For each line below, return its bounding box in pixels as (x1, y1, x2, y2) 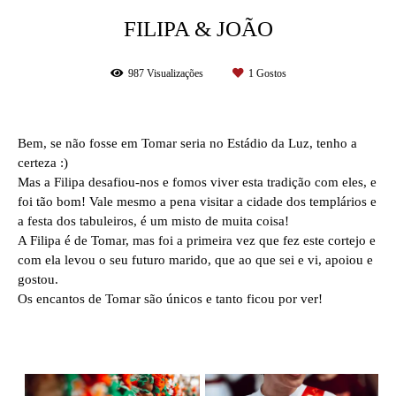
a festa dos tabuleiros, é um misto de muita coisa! (18, 214, 293, 228)
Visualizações (143, 67, 206, 80)
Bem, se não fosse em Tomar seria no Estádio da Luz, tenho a (18, 136, 357, 150)
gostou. (18, 272, 62, 286)
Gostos (253, 67, 286, 80)
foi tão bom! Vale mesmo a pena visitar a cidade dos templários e (18, 194, 377, 209)
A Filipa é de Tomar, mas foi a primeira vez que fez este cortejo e (18, 233, 376, 247)
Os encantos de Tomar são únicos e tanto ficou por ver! (18, 292, 323, 306)
